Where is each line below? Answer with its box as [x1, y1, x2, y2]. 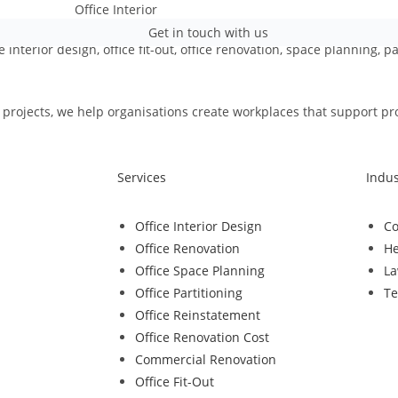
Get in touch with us [147, 24, 268, 41]
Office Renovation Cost [135, 328, 269, 346]
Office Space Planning [135, 261, 265, 279]
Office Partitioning [135, 283, 243, 301]
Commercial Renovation [135, 350, 276, 368]
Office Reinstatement [135, 306, 260, 323]
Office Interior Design [135, 217, 262, 235]
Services [117, 168, 166, 186]
